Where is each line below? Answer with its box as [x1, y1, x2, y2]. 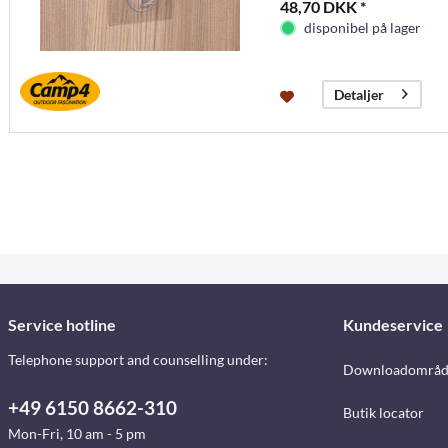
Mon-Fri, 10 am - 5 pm [8, 425, 146, 443]
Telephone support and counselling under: [8, 351, 268, 369]
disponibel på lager [303, 18, 421, 36]
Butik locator [342, 404, 424, 422]
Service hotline [8, 315, 116, 335]
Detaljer [333, 86, 384, 104]
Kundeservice [342, 315, 443, 335]
